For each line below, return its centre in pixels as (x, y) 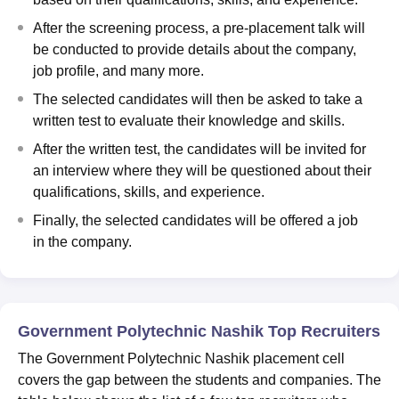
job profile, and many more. (118, 70)
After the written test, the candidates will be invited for (199, 149)
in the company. (82, 241)
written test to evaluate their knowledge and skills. (189, 120)
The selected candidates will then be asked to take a (198, 99)
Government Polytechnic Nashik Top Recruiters (199, 331)
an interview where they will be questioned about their (202, 170)
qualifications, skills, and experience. (149, 191)
